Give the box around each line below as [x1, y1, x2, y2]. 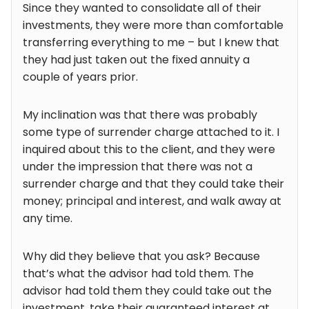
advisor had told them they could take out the [23, 283, 272, 299]
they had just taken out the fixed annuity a [23, 52, 250, 68]
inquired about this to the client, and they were [23, 141, 275, 158]
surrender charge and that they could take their [23, 176, 284, 192]
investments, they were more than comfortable [23, 17, 283, 34]
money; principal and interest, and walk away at [23, 193, 281, 210]
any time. [23, 210, 72, 227]
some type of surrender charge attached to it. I [23, 124, 279, 141]
